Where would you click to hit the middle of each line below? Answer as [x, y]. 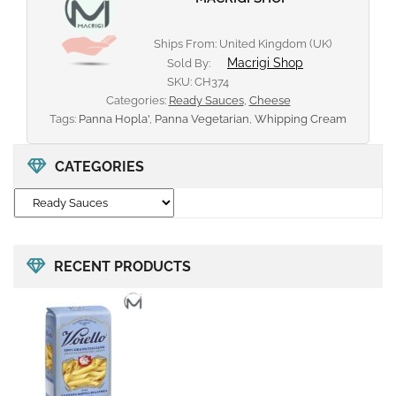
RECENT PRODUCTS [122, 267]
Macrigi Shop [265, 63]
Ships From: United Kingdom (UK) [242, 44]
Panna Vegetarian [202, 119]
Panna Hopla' [114, 119]
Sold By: [190, 64]
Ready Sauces [206, 101]
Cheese [270, 101]
